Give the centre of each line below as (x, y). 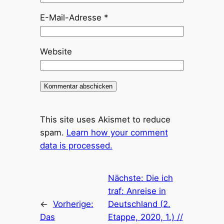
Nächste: (127, 178)
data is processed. (76, 146)
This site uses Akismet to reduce (105, 120)
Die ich (159, 178)
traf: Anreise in (137, 191)
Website (56, 51)
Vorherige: (73, 204)
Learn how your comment (117, 133)
